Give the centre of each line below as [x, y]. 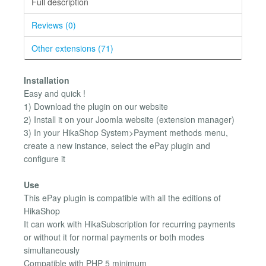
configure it [45, 158]
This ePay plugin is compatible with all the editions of [122, 198]
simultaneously [52, 250]
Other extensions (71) [72, 48]
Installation [47, 80]
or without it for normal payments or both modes [114, 237]
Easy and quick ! [55, 93]
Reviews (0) [54, 25]
